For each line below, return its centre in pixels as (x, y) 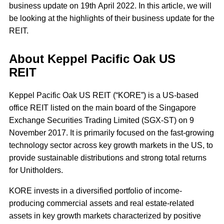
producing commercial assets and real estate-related (101, 203)
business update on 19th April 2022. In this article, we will (110, 6)
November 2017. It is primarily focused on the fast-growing (111, 133)
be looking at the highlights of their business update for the (112, 18)
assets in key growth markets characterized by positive (105, 216)
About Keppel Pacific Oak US (92, 59)
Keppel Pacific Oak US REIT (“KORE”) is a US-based (104, 95)
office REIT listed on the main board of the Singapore (102, 108)
